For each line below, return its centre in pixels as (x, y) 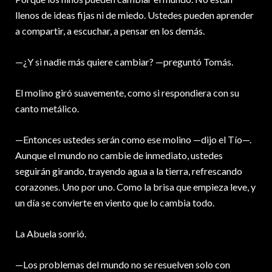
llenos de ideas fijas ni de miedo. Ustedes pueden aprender (134, 15)
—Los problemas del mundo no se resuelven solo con (123, 265)
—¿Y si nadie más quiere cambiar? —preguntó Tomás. (124, 62)
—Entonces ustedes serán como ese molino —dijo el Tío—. (133, 140)
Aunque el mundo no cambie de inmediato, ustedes (119, 155)
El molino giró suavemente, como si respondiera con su (127, 93)
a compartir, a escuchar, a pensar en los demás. (110, 31)
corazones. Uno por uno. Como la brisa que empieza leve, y (135, 187)
